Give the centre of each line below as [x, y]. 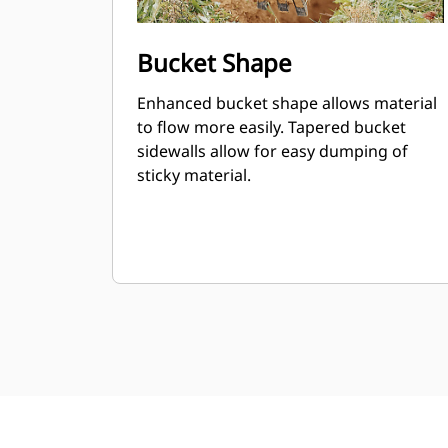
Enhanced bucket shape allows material [287, 103]
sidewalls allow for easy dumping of [272, 151]
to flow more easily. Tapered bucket [271, 127]
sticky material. [194, 175]
